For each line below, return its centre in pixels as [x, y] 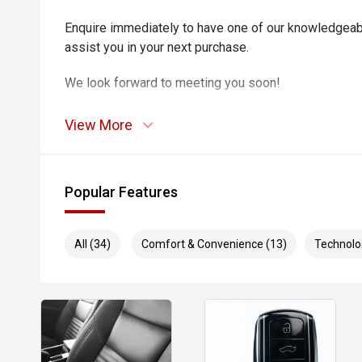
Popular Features [121, 192]
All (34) [93, 244]
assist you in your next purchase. [157, 47]
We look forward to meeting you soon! [173, 83]
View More [99, 125]
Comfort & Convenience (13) [214, 244]
